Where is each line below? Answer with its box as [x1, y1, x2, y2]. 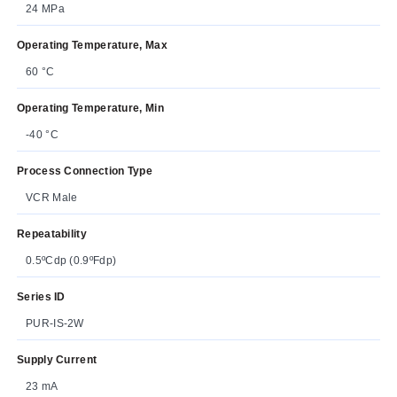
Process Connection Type [17, 164, 152, 177]
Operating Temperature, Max [17, 38, 167, 51]
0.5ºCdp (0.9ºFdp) [26, 253, 117, 267]
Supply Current [17, 353, 97, 366]
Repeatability [17, 227, 87, 240]
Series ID [17, 290, 66, 303]
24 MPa [26, 2, 65, 15]
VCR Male [26, 191, 78, 204]
